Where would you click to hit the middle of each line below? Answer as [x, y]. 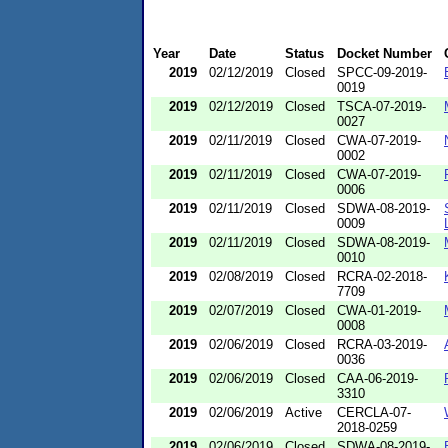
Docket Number [384, 53]
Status [304, 53]
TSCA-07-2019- [381, 106]
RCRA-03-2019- [382, 344]
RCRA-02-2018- [382, 276]
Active [303, 412]
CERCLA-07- [374, 412]
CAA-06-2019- [377, 378]
